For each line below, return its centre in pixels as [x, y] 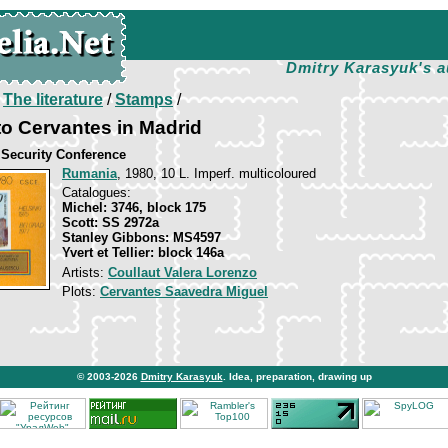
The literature [53, 99]
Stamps [144, 99]
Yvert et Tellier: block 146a [143, 252]
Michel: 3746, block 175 [134, 207]
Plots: [81, 291]
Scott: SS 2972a [110, 222]
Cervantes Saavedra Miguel [184, 291]
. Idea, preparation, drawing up [297, 376]
